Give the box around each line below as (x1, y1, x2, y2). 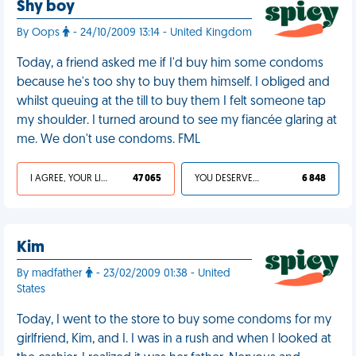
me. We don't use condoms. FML (17, 133, 200, 146)
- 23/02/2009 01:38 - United (93, 268, 230, 280)
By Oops (17, 27, 63, 39)
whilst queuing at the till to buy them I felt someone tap (17, 95, 326, 108)
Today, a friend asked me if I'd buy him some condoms (17, 57, 323, 70)
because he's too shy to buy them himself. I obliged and (17, 76, 330, 89)
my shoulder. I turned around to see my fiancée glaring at (17, 114, 337, 127)
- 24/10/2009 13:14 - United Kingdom (70, 27, 252, 39)
